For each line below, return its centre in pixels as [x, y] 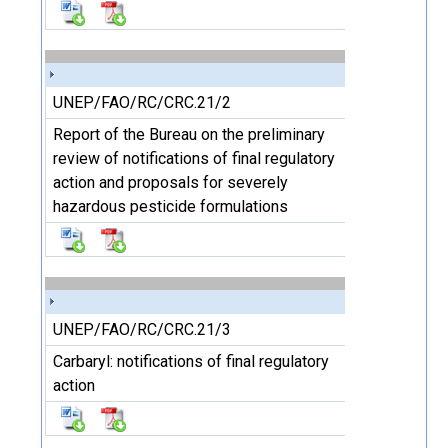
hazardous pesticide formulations [170, 206]
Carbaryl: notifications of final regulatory [191, 361]
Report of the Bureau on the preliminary [189, 134]
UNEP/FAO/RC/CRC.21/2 [142, 102]
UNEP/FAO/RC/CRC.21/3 [142, 329]
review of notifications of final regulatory [194, 158]
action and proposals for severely [170, 182]
